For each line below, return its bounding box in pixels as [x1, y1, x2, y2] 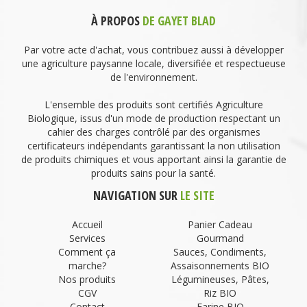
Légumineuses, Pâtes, [171, 273, 269, 286]
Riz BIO [204, 286, 236, 300]
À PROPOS [91, 12, 143, 29]
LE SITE [180, 187, 214, 204]
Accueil [71, 218, 103, 232]
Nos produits [58, 273, 116, 286]
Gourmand [196, 232, 244, 245]
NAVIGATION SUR [93, 187, 180, 204]
